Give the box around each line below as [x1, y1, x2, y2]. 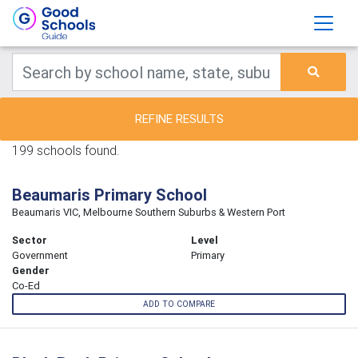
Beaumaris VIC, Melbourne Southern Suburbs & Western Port [12, 205, 285, 219]
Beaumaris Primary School [12, 185, 207, 205]
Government [12, 249, 68, 262]
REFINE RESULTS [134, 111, 224, 126]
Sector [12, 233, 47, 247]
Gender [12, 264, 50, 277]
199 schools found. [12, 142, 120, 158]
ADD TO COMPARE [143, 299, 215, 310]
